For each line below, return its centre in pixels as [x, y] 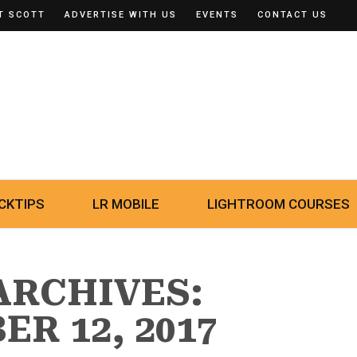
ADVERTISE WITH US [121, 15]
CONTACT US [292, 15]
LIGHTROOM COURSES [279, 204]
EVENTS [217, 15]
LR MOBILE [126, 204]
